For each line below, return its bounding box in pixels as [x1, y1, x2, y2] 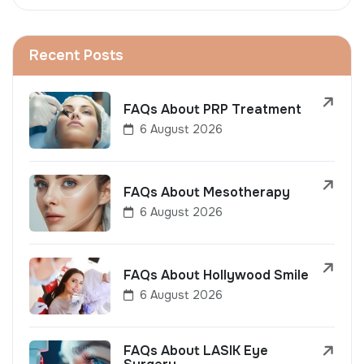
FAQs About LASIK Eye [123, 342, 268, 360]
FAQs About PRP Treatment [123, 100, 301, 118]
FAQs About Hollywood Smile [123, 266, 309, 284]
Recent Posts [29, 46, 123, 65]
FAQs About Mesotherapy [123, 183, 290, 201]
